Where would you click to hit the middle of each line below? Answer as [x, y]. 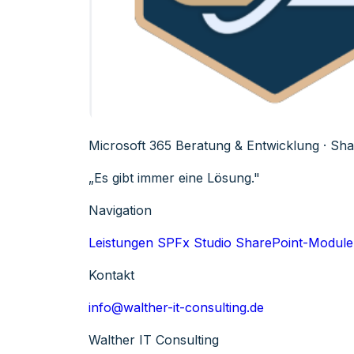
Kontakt [111, 275]
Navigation [120, 211]
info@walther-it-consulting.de [176, 308]
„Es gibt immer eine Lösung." [174, 178]
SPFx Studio [194, 243]
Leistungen [121, 243]
